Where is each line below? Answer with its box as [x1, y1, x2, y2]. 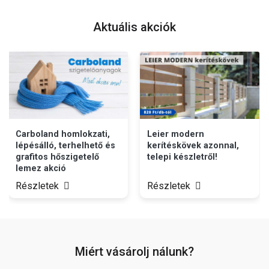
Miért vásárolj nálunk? [75, 244, 194, 259]
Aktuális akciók [93, 19, 176, 34]
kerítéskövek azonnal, [147, 140, 240, 151]
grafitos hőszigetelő [16, 151, 100, 162]
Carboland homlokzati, [16, 128, 110, 139]
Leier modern [147, 128, 205, 139]
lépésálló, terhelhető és [16, 140, 116, 151]
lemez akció [16, 163, 67, 174]
